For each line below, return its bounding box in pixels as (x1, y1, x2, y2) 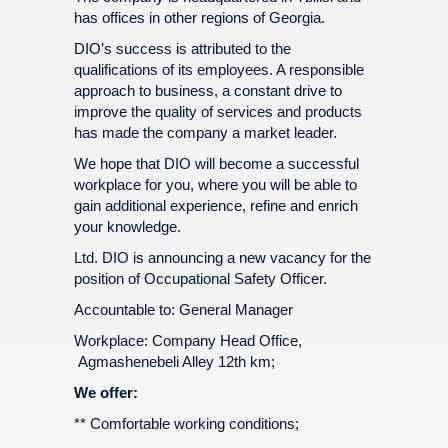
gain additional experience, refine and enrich (74, 197, 358, 214)
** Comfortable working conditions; (74, 415, 299, 432)
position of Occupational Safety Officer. (74, 270, 327, 287)
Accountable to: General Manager (74, 301, 293, 318)
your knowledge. (74, 218, 181, 235)
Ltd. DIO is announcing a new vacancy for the (74, 249, 371, 266)
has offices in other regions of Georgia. (74, 9, 325, 26)
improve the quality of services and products (74, 103, 362, 120)
